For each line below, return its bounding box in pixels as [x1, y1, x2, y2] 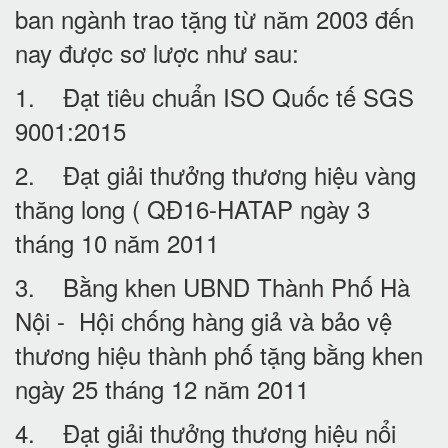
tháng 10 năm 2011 [15, 224, 219, 260]
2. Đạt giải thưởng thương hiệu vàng [15, 156, 416, 192]
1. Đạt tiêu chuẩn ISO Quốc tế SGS [15, 78, 414, 114]
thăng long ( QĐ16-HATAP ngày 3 [15, 190, 370, 226]
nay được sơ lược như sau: [15, 34, 299, 70]
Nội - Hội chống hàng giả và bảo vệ [15, 302, 392, 338]
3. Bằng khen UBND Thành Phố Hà [15, 268, 410, 304]
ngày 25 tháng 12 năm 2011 [15, 370, 309, 406]
